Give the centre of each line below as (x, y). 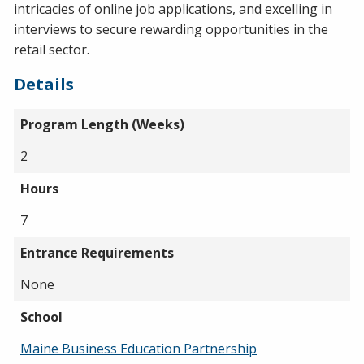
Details (44, 84)
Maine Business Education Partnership (139, 348)
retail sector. (52, 49)
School (41, 316)
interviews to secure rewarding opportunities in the (171, 29)
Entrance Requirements (97, 252)
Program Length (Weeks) (102, 124)
